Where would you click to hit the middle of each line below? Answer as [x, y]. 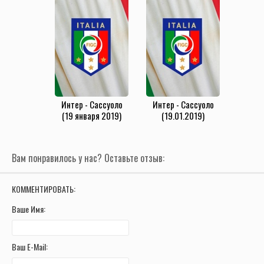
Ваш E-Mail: [30, 247]
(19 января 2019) [92, 116]
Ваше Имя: [29, 209]
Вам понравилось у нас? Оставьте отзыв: [88, 158]
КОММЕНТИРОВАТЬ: [44, 189]
